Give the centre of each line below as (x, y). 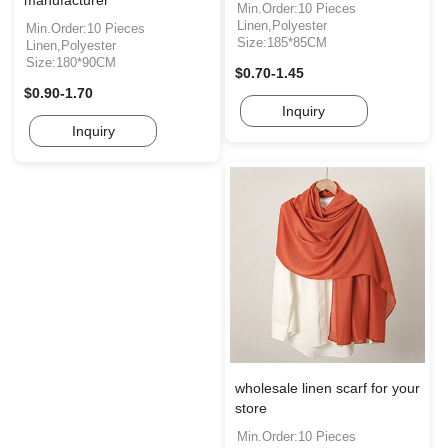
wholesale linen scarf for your (327, 387)
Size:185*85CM (281, 42)
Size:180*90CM (71, 62)
